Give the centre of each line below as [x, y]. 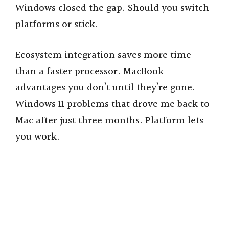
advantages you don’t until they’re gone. [105, 88]
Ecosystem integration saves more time [103, 55]
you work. [38, 137]
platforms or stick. [57, 24]
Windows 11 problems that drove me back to [112, 105]
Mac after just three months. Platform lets [109, 121]
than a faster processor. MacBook [89, 72]
